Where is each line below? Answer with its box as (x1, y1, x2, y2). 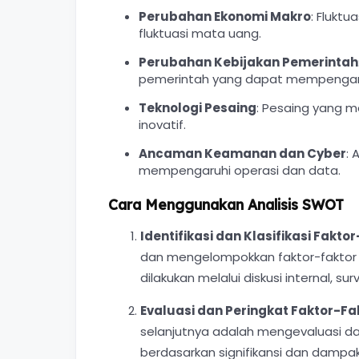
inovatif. (138, 116, 186, 133)
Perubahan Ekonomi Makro (138, 8, 311, 25)
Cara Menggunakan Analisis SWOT (108, 196, 344, 213)
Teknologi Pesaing (138, 99, 256, 116)
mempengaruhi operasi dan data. (138, 162, 341, 179)
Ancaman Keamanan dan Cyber (138, 145, 346, 162)
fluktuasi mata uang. (138, 25, 261, 42)
